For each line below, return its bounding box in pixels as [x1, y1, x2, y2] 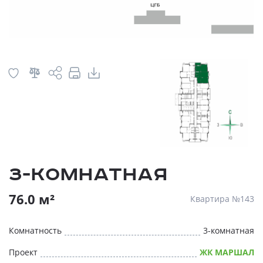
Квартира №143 [190, 193, 254, 205]
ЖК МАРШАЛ [200, 247, 254, 258]
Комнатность [9, 225, 62, 237]
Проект [9, 247, 38, 258]
